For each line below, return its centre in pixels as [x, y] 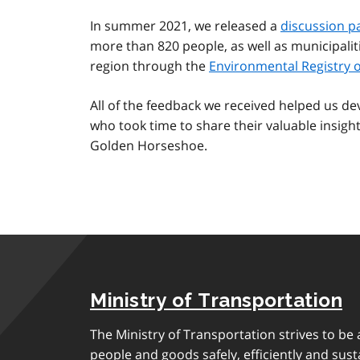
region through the [149, 66]
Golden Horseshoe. [149, 146]
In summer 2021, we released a [185, 26]
